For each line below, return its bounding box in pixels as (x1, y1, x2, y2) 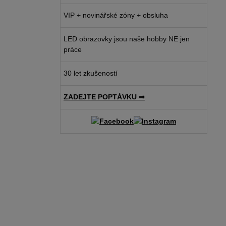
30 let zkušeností (63, 69, 118, 77)
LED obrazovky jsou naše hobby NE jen (63, 35, 190, 43)
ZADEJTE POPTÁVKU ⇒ (63, 93, 145, 101)
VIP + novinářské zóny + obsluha (63, 11, 168, 19)
